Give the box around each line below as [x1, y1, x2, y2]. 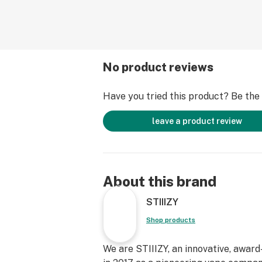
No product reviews [103, 60, 213, 74]
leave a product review [152, 116, 242, 126]
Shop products [146, 216, 195, 224]
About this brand [103, 173, 216, 189]
